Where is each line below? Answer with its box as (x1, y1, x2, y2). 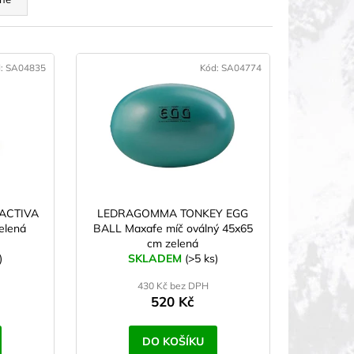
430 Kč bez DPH (137, 279, 209, 292)
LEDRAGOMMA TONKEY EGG (97, 205, 249, 220)
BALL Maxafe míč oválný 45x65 (92, 220, 253, 235)
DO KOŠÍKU (141, 333, 204, 348)
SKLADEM (127, 250, 185, 265)
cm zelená (147, 235, 199, 250)
